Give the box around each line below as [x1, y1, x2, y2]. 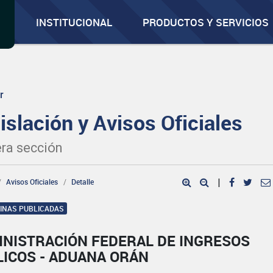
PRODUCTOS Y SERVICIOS [143, 15, 269, 29]
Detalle [71, 177, 94, 186]
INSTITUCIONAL [36, 15, 113, 29]
